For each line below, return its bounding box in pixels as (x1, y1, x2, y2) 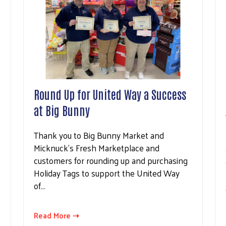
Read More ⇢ (34, 208, 79, 222)
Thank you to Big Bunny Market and (34, 128, 164, 143)
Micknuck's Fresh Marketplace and (34, 140, 159, 156)
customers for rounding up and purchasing (34, 153, 188, 168)
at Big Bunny (34, 102, 90, 118)
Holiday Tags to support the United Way (34, 165, 180, 181)
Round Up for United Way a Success (34, 86, 186, 102)
